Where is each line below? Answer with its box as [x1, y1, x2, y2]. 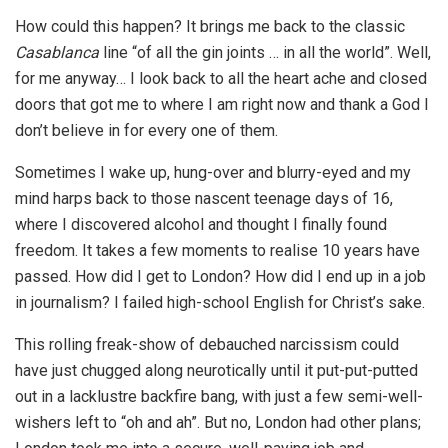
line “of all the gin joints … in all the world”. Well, [99, 42, 431, 62]
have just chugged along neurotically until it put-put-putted [15, 360, 418, 380]
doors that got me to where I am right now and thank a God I [15, 94, 429, 114]
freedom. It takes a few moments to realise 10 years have [15, 240, 420, 260]
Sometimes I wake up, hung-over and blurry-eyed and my [15, 162, 411, 182]
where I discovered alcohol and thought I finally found [15, 214, 387, 234]
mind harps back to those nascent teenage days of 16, [15, 188, 393, 208]
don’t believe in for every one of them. [15, 120, 278, 140]
